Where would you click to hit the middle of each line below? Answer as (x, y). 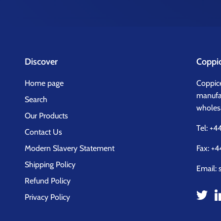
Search (36, 100)
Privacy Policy (47, 197)
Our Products (46, 116)
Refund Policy (48, 181)
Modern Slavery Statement (70, 148)
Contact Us (43, 132)
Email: (207, 169)
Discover (41, 62)
